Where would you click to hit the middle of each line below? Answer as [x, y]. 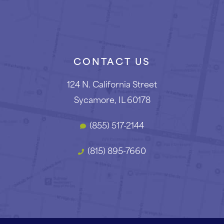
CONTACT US [112, 61]
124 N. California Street [112, 84]
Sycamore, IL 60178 [112, 99]
